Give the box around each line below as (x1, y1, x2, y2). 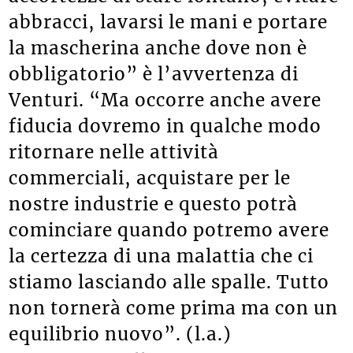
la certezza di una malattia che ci (9, 244, 314, 267)
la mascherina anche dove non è (9, 36, 308, 59)
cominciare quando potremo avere (9, 218, 330, 241)
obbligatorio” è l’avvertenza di (9, 62, 299, 85)
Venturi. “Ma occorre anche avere (9, 88, 322, 111)
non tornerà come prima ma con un (9, 296, 339, 319)
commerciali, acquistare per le (9, 166, 292, 189)
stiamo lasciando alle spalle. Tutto (9, 270, 330, 293)
